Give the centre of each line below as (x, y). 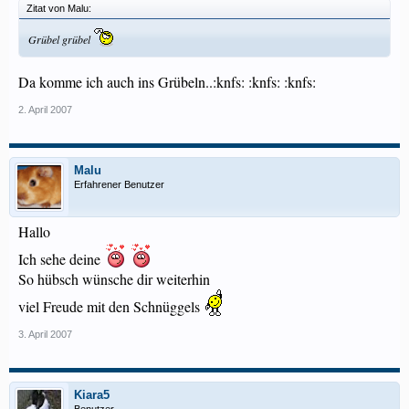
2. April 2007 (45, 110)
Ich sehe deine (61, 259)
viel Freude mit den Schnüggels (111, 306)
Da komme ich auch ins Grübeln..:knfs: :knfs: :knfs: (167, 82)
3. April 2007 (45, 334)
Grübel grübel (61, 39)
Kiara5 (92, 395)
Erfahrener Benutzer (119, 184)
